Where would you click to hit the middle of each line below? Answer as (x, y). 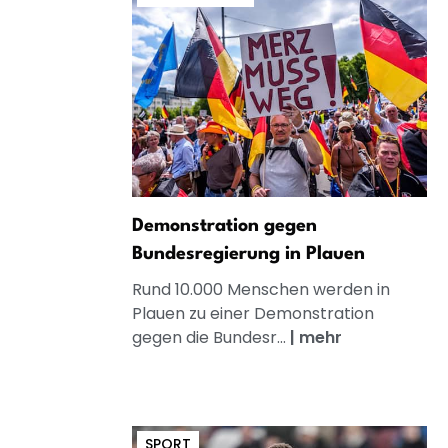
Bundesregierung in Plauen (248, 253)
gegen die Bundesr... (211, 337)
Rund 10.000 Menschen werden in (261, 289)
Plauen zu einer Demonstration (253, 313)
